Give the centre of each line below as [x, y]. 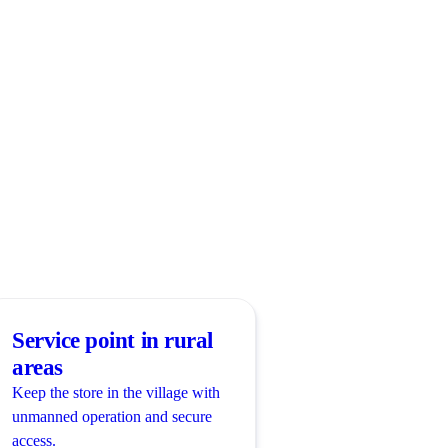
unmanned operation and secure [112, 416]
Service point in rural [112, 340]
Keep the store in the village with [116, 392]
